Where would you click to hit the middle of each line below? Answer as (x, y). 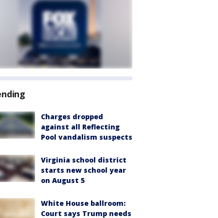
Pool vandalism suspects (87, 137)
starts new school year (83, 170)
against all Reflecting (80, 127)
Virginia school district (84, 160)
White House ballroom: (83, 203)
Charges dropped (72, 117)
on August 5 (63, 180)
